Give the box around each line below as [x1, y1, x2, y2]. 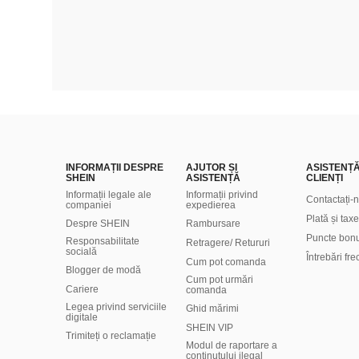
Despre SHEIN [66, 218, 130, 229]
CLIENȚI [306, 172, 343, 184]
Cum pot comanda [186, 256, 266, 268]
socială [66, 246, 97, 257]
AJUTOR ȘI [186, 162, 237, 173]
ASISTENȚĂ [186, 172, 240, 184]
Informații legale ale [66, 189, 151, 200]
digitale [66, 312, 98, 323]
